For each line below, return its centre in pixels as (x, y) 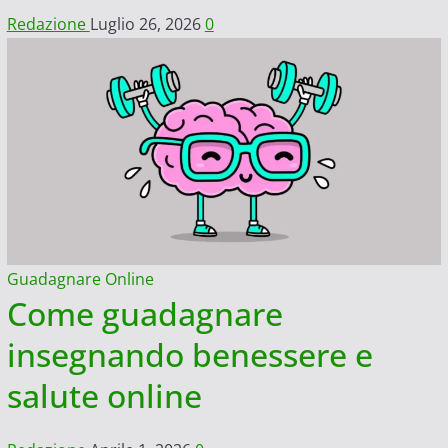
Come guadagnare (144, 314)
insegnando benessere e (189, 355)
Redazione (48, 23)
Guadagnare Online (80, 279)
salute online (104, 396)
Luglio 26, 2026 (147, 23)
